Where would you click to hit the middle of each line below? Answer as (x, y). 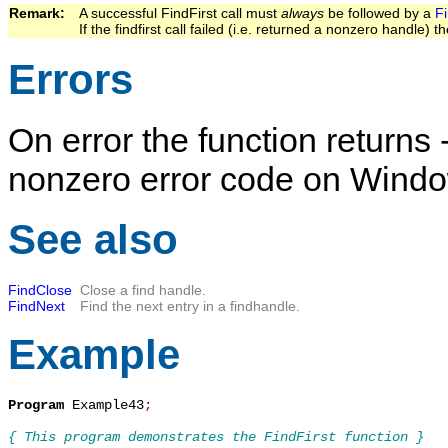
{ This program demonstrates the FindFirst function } (216, 436)
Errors (70, 79)
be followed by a (379, 13)
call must (249, 13)
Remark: (43, 13)
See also (93, 240)
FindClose (40, 289)
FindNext (36, 305)
